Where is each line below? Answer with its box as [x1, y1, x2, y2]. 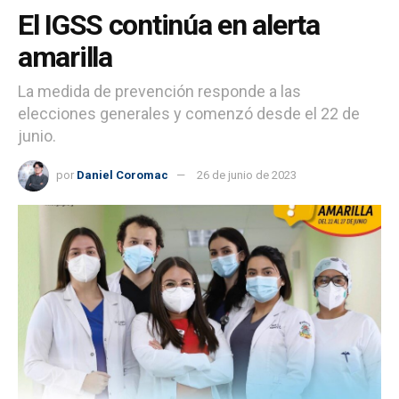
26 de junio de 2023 [197, 167, 297, 182]
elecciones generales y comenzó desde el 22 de [18, 103, 360, 123]
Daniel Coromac [77, 167, 168, 182]
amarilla [18, 39, 112, 74]
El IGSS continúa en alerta [18, 7, 320, 42]
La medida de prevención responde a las [18, 81, 301, 101]
